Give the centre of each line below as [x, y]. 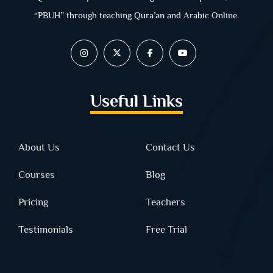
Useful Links [136, 101]
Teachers [165, 202]
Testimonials [46, 229]
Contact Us [170, 147]
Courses [37, 174]
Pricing [33, 202]
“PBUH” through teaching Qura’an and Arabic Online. [136, 15]
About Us [39, 147]
